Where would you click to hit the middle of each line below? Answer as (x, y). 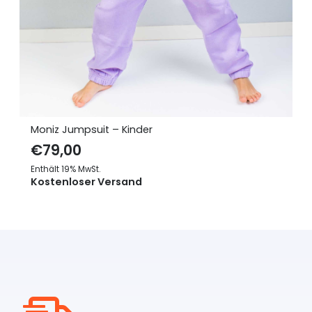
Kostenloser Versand (86, 181)
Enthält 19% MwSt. (65, 169)
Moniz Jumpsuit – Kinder (91, 129)
